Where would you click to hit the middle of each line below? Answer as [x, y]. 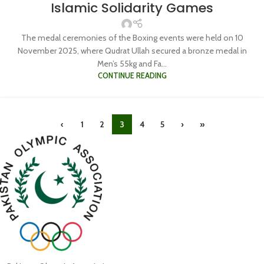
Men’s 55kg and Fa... [132, 64]
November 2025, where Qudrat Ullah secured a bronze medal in [132, 51]
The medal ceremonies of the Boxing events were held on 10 [132, 38]
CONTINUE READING [132, 76]
